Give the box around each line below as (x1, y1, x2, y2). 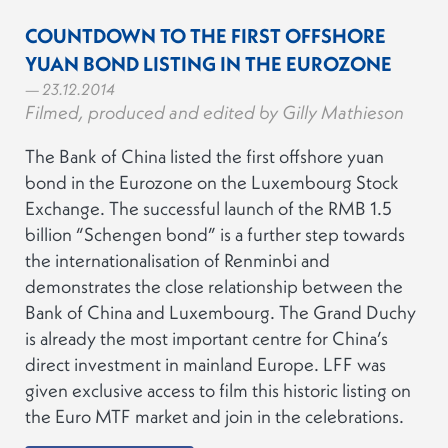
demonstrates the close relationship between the (25, 273, 403, 298)
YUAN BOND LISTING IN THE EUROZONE (25, 50, 392, 76)
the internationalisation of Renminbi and (25, 247, 330, 272)
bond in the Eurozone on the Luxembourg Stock (25, 169, 399, 194)
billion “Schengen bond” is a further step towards (25, 221, 405, 246)
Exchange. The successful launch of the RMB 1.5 (25, 195, 392, 220)
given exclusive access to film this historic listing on (25, 377, 411, 402)
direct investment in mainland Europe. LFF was (25, 351, 386, 376)
